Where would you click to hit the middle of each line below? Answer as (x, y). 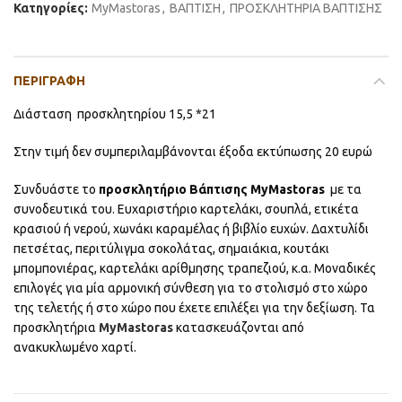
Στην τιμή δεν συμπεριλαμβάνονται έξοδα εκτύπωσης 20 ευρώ (193, 152)
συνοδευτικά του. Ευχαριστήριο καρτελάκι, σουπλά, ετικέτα (186, 209)
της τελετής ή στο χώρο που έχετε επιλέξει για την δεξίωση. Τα (194, 308)
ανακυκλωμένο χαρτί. (75, 347)
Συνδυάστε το (56, 189)
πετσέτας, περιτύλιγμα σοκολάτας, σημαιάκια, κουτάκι (171, 249)
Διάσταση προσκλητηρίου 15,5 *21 (115, 114)
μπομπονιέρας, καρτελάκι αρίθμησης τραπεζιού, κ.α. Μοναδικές (195, 268)
